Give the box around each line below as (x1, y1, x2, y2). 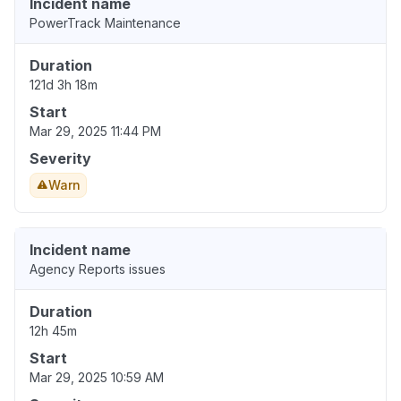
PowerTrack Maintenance (30, 15, 181, 31)
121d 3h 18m (30, 77, 98, 93)
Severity (30, 149, 91, 168)
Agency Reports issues (30, 261, 166, 277)
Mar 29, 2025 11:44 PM (30, 124, 161, 140)
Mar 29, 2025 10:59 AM (30, 370, 164, 386)
